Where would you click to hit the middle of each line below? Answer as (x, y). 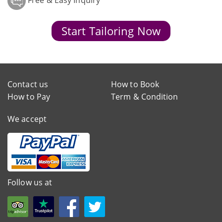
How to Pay (29, 97)
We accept (27, 119)
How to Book (135, 84)
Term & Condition (145, 97)
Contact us (28, 84)
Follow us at (30, 183)
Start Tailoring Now (111, 31)
